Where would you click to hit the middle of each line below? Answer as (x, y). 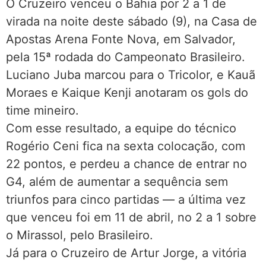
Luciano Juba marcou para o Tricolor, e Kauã (131, 75)
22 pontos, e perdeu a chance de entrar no (126, 164)
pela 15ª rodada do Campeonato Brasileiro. (126, 57)
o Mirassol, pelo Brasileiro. (80, 235)
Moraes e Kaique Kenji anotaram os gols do (127, 92)
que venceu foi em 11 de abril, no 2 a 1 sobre (131, 217)
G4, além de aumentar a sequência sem (117, 181)
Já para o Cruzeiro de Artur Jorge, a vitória (126, 253)
